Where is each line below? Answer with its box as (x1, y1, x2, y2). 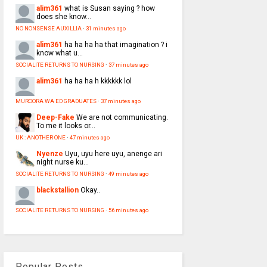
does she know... (36, 13, 91, 21)
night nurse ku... (36, 158, 89, 167)
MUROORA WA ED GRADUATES (15, 98, 97, 105)
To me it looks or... (36, 122, 95, 131)
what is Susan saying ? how (64, 4, 155, 13)
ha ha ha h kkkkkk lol (64, 77, 132, 86)
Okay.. (80, 186, 100, 195)
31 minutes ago (85, 25, 126, 32)
